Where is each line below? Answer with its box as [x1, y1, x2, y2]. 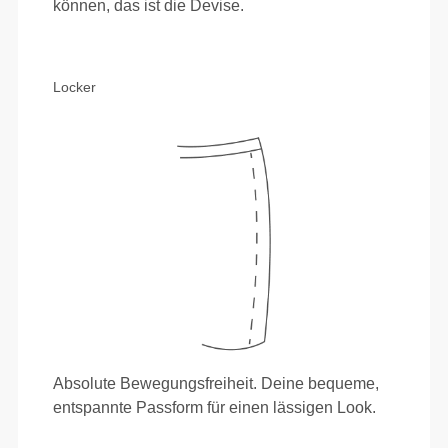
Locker [53, 78, 97, 95]
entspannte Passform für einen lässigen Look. [53, 398, 377, 416]
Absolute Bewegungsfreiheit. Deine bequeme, [53, 374, 380, 392]
